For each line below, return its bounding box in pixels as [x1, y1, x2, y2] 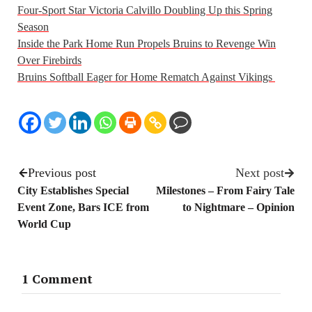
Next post [235, 166, 284, 180]
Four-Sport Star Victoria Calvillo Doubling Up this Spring [17, 4, 272, 17]
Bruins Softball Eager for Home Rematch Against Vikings [17, 71, 275, 84]
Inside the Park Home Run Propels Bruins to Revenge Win [17, 38, 276, 50]
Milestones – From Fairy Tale [156, 185, 295, 197]
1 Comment [22, 270, 93, 287]
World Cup [17, 218, 71, 231]
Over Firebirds [17, 54, 81, 67]
